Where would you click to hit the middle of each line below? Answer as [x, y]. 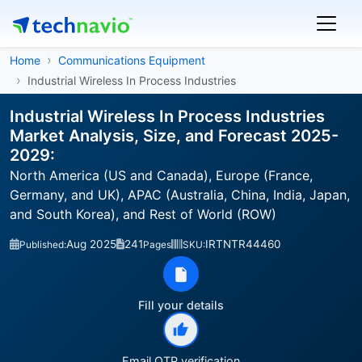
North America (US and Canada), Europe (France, [161, 175]
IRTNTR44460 [243, 244]
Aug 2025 [91, 244]
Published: [43, 244]
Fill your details [181, 305]
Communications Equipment [132, 60]
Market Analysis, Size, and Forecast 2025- [174, 136]
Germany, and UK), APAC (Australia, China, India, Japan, [180, 195]
